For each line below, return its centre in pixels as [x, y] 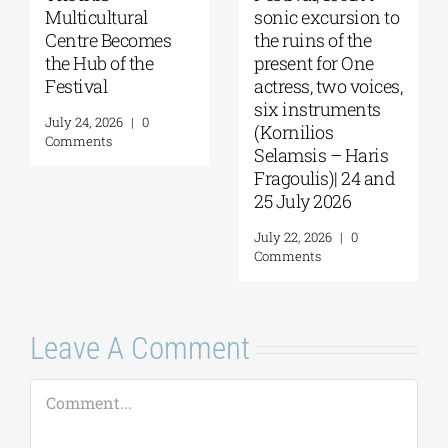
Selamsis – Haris [321, 154]
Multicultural [96, 16]
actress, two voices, [328, 85]
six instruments [317, 108]
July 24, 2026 [84, 121]
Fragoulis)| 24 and [324, 177]
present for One [314, 62]
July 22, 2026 [293, 236]
